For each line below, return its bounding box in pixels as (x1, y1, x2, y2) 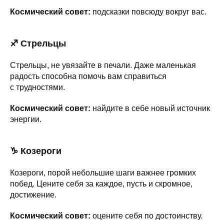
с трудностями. (10, 82, 65, 91)
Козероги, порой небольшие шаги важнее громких (10, 168, 196, 177)
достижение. (10, 190, 56, 199)
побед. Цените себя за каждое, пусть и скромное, (10, 179, 192, 188)
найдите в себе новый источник (92, 103, 210, 112)
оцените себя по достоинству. (90, 211, 202, 220)
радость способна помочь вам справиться (10, 71, 166, 80)
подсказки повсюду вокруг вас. (90, 7, 206, 16)
